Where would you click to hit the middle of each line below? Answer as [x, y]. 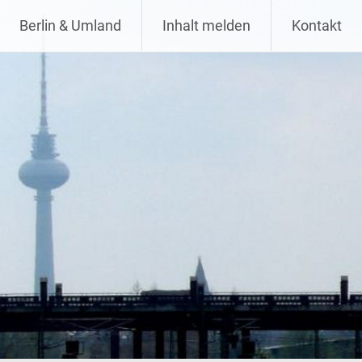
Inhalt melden [206, 25]
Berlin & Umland [70, 25]
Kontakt [317, 25]
